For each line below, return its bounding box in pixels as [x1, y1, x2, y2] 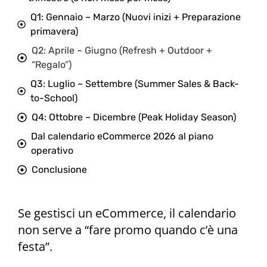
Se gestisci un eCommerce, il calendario [18, 204, 236, 221]
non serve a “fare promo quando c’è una [18, 221, 238, 238]
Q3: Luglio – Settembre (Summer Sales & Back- [30, 77, 239, 89]
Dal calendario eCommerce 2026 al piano [31, 130, 214, 142]
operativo [31, 144, 74, 156]
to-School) [30, 92, 77, 104]
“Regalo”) [31, 58, 72, 70]
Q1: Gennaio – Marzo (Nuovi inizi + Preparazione [30, 11, 241, 23]
